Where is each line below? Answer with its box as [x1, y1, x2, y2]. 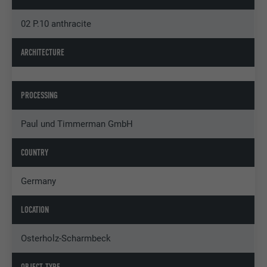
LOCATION [21, 204, 49, 215]
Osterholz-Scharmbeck [21, 232, 111, 244]
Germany [21, 175, 57, 187]
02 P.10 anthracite [21, 18, 92, 29]
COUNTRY [21, 147, 49, 158]
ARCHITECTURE [21, 46, 65, 58]
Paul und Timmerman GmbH [21, 118, 133, 129]
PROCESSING [21, 89, 58, 101]
